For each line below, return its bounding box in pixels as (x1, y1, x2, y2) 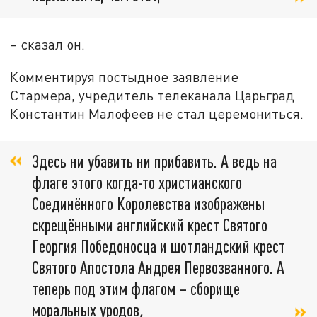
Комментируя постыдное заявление (10, 68, 239, 85)
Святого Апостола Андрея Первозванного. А (32, 256, 284, 277)
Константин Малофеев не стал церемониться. (10, 105, 304, 122)
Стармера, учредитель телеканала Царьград (10, 86, 295, 103)
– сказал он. (10, 35, 86, 52)
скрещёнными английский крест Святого (32, 214, 267, 235)
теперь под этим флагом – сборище (32, 277, 240, 299)
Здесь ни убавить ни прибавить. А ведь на (32, 150, 277, 171)
